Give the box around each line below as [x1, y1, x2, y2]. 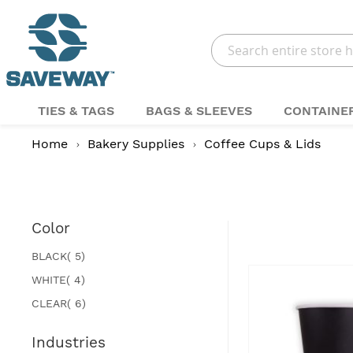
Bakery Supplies [87, 136, 188, 151]
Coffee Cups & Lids [204, 136, 321, 151]
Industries [32, 333, 106, 351]
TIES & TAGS [38, 102, 114, 118]
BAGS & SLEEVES [145, 102, 252, 118]
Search [209, 60, 247, 72]
